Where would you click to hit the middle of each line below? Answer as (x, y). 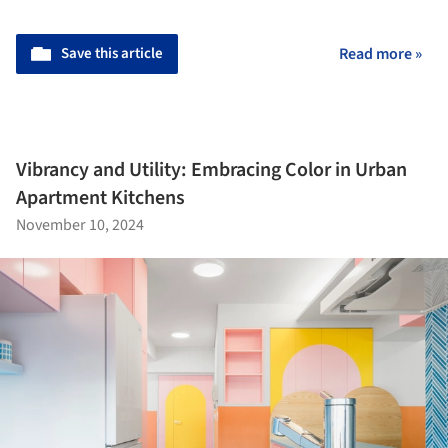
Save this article (112, 53)
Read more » (380, 53)
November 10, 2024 (80, 224)
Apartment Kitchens (100, 197)
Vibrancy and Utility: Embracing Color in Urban (211, 169)
